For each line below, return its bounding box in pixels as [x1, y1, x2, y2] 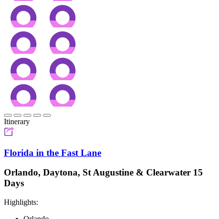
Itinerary [4, 117, 30, 126]
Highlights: [4, 198, 38, 207]
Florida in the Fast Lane [4, 147, 101, 158]
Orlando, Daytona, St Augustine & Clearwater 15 [4, 167, 203, 178]
